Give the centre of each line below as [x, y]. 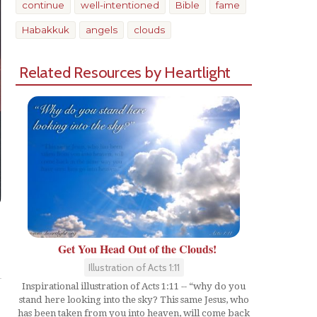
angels [102, 30]
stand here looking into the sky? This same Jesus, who [134, 299]
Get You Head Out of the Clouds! [137, 248]
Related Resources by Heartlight [125, 72]
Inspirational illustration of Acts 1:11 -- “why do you [134, 286]
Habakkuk [46, 30]
